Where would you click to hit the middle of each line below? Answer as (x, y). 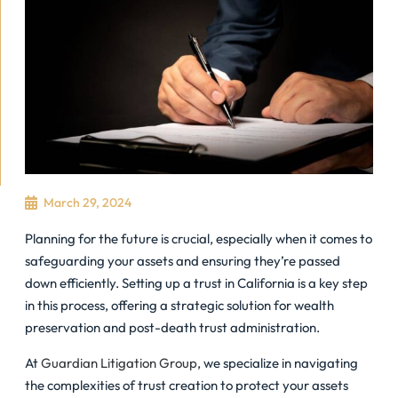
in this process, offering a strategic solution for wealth (179, 305)
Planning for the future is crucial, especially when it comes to (199, 238)
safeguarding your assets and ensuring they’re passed (183, 260)
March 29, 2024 (88, 202)
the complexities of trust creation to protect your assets (187, 385)
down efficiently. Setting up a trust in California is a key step (196, 283)
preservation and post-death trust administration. (172, 327)
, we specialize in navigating (278, 362)
